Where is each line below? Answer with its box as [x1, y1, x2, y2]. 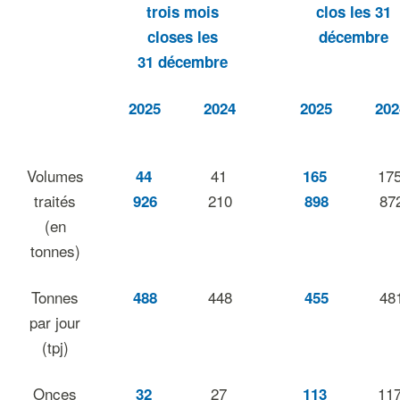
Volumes [26, 164, 84, 187]
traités [34, 189, 76, 212]
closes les [146, 26, 218, 47]
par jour [29, 311, 80, 333]
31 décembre [137, 51, 228, 72]
